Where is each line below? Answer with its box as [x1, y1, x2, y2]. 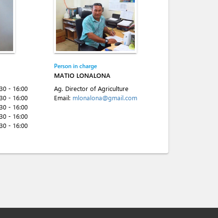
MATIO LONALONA [54, 71, 110, 79]
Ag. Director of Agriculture [54, 84, 128, 92]
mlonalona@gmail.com [73, 93, 137, 102]
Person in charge [54, 62, 97, 70]
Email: [54, 93, 73, 102]
